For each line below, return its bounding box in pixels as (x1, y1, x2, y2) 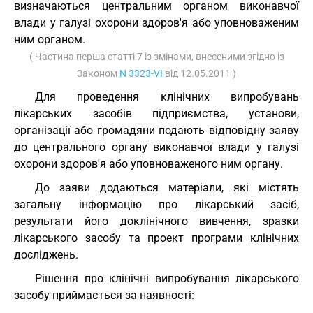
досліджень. (14, 248, 78, 261)
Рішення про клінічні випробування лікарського (35, 272, 299, 285)
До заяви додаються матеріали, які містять (35, 181, 299, 194)
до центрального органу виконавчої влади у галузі (14, 140, 299, 154)
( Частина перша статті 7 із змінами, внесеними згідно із (29, 51, 284, 62)
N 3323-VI (119, 68, 163, 79)
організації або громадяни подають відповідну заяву (14, 124, 299, 137)
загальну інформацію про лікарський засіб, (14, 198, 299, 211)
